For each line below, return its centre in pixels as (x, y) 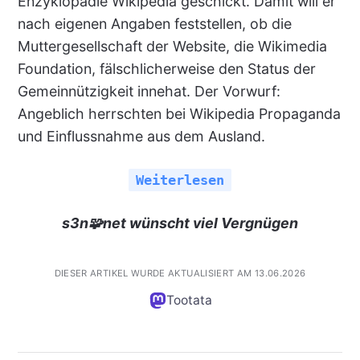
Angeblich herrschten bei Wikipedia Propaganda (179, 114)
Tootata (189, 300)
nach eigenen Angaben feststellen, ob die (154, 24)
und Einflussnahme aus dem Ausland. (141, 136)
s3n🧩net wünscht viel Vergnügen (180, 223)
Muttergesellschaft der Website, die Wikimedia (172, 46)
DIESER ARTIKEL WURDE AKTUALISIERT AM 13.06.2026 (180, 273)
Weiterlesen (180, 180)
